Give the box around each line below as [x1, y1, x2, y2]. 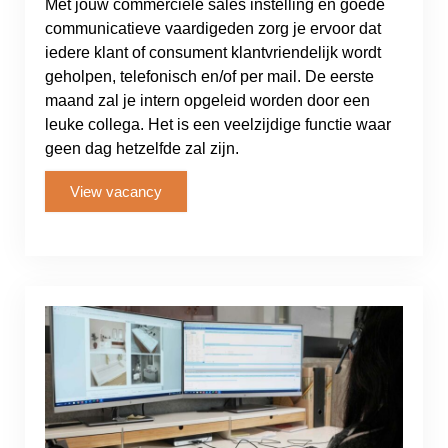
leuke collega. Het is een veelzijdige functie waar [45, 116, 391, 133]
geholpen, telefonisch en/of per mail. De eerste [45, 68, 374, 85]
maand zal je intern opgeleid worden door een [45, 92, 370, 109]
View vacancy [70, 183, 162, 200]
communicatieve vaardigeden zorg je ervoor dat [45, 20, 381, 37]
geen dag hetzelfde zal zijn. [45, 140, 239, 157]
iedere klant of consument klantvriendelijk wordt [45, 44, 381, 61]
